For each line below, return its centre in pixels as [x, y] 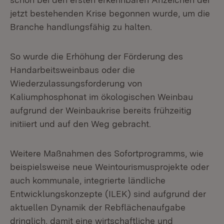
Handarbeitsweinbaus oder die [72, 70]
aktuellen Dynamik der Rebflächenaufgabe [98, 207]
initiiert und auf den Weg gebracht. [80, 124]
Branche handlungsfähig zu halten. [81, 27]
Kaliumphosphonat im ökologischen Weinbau [101, 97]
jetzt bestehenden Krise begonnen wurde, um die [110, 13]
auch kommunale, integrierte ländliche [88, 180]
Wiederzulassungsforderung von [76, 83]
